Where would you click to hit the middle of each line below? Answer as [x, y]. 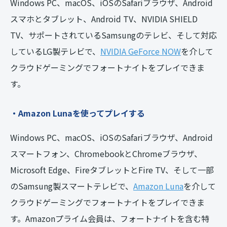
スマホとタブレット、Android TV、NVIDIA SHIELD [104, 18]
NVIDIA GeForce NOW [141, 51]
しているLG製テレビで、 [55, 51]
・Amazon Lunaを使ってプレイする [78, 113]
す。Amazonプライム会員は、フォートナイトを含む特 [110, 218]
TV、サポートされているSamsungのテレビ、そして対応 [113, 35]
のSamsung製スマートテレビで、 [72, 186]
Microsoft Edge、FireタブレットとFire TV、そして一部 [112, 169]
